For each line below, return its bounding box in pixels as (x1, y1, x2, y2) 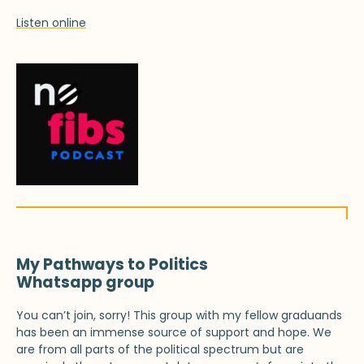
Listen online (16, 15, 86, 32)
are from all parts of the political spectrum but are (16, 341, 304, 358)
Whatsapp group (16, 271, 154, 294)
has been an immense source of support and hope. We (16, 324, 331, 341)
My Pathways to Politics (16, 253, 208, 276)
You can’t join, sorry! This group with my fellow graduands (16, 307, 342, 324)
